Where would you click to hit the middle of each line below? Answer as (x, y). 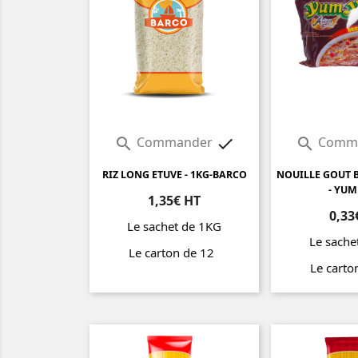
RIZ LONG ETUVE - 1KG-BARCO (174, 175)
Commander (174, 143)
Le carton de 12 (174, 253)
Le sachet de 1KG (174, 227)
